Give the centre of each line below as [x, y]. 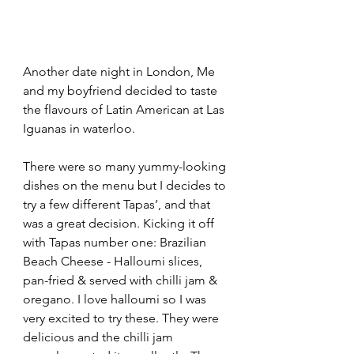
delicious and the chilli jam [100, 337]
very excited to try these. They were [122, 318]
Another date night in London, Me [121, 71]
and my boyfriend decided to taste [122, 90]
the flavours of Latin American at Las [125, 109]
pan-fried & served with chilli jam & [122, 280]
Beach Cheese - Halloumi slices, [114, 261]
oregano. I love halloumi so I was [116, 299]
